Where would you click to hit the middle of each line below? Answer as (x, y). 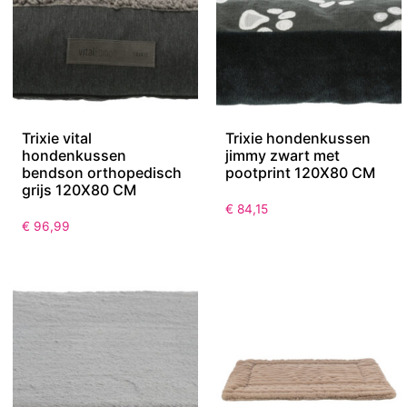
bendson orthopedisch (102, 173)
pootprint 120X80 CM (300, 173)
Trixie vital (57, 139)
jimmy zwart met (283, 156)
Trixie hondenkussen (298, 139)
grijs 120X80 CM (79, 190)
